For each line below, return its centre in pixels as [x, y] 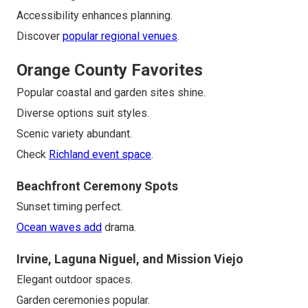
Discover [40, 36]
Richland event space [100, 155]
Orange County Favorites [110, 70]
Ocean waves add [59, 228]
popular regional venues [120, 36]
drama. [119, 228]
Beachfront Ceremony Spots [97, 186]
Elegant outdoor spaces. [75, 280]
